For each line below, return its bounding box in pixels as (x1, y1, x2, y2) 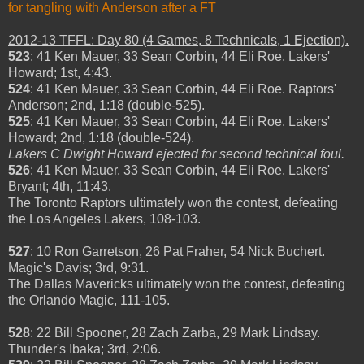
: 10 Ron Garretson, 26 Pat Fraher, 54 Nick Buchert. (30, 244, 325, 258)
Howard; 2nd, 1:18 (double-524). (8, 130, 194, 145)
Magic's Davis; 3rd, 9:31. (8, 260, 149, 275)
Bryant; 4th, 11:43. (8, 179, 111, 193)
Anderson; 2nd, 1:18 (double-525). (8, 97, 205, 112)
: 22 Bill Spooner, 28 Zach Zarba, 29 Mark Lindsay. (30, 325, 320, 340)
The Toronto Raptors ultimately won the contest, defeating (8, 195, 338, 210)
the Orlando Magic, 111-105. (8, 292, 170, 307)
